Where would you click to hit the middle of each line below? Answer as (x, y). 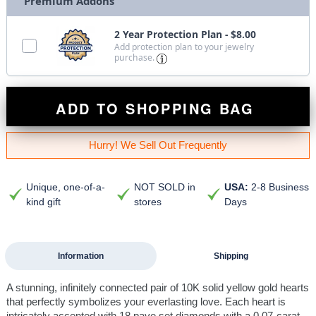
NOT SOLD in (164, 187)
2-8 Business (279, 187)
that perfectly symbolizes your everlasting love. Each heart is (146, 301)
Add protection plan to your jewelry (184, 47)
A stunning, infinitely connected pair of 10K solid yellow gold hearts (157, 287)
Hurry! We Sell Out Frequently (158, 145)
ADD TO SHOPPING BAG (158, 108)
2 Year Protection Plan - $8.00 (186, 35)
